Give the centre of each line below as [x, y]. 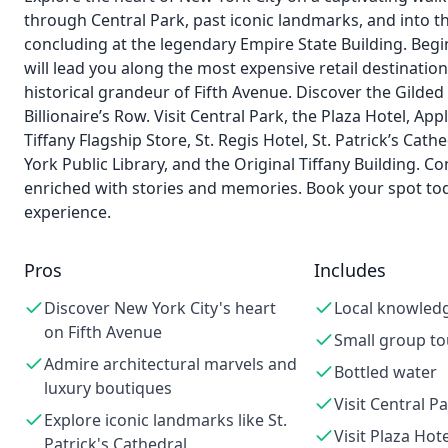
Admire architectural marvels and [170, 364]
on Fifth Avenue [103, 332]
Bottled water [385, 372]
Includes [349, 270]
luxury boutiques [108, 388]
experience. [67, 212]
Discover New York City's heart [160, 308]
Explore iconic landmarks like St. [165, 420]
